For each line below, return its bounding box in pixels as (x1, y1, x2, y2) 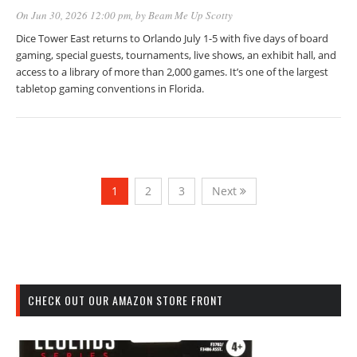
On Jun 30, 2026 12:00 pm (16, 8, 131, 23)
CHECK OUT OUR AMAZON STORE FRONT (28, 292, 223, 309)
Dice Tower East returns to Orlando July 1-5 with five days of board (16, 31, 328, 46)
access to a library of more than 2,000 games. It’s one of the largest (16, 65, 328, 80)
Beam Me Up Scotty (148, 8, 233, 23)
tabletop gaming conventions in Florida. (16, 81, 204, 96)
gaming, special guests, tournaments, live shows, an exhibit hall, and (16, 48, 336, 63)
